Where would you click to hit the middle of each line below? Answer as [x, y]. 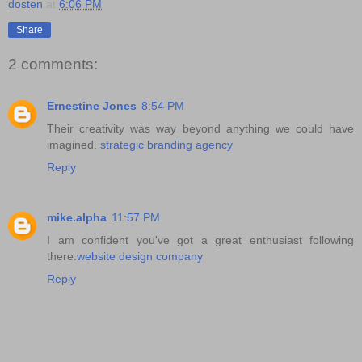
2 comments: [53, 64]
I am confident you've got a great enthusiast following [200, 240]
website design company [140, 257]
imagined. [74, 145]
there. [62, 257]
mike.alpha [77, 218]
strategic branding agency [166, 145]
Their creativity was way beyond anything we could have [200, 129]
